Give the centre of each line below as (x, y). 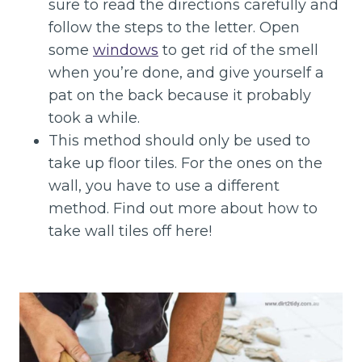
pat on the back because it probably (180, 95)
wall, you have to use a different (164, 186)
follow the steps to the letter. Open (174, 27)
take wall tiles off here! (130, 231)
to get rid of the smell (238, 50)
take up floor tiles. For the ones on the (185, 163)
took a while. (94, 118)
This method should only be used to (179, 141)
